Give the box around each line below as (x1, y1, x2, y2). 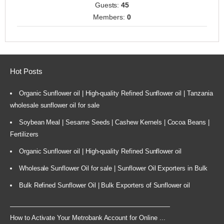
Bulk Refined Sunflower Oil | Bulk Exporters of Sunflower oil (18, 181, 190, 189)
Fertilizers (10, 130, 38, 138)
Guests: (94, 1, 121, 9)
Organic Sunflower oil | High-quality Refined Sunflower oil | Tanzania (18, 89, 213, 97)
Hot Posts (10, 66, 42, 75)
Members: (93, 13, 127, 21)
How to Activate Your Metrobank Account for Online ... (10, 214, 165, 222)
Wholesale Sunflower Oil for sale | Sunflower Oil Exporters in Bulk (18, 164, 207, 172)
